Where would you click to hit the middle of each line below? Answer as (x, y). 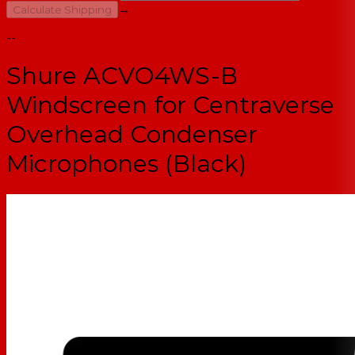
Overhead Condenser (132, 135)
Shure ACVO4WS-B (122, 76)
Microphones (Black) (126, 164)
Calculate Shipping (62, 10)
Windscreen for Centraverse (170, 105)
